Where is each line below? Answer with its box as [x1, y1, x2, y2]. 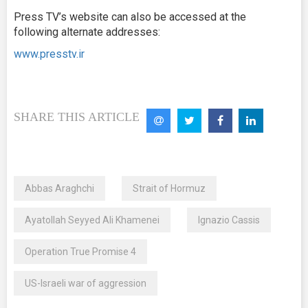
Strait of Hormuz [133, 183, 206, 195]
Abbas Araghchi [25, 183, 94, 195]
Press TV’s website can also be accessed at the [14, 10, 246, 24]
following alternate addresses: [14, 25, 160, 39]
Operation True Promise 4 [25, 246, 136, 258]
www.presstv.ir [14, 47, 85, 61]
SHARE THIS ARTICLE [14, 110, 140, 124]
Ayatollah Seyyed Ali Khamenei [25, 214, 159, 226]
